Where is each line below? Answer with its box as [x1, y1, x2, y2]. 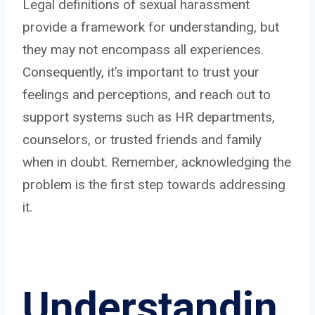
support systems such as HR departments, [22, 108, 275, 125]
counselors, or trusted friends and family [22, 131, 262, 148]
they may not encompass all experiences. [22, 41, 264, 58]
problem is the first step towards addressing [22, 176, 285, 193]
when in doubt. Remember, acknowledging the [22, 153, 291, 170]
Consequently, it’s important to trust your [22, 63, 259, 80]
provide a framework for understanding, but [22, 18, 279, 35]
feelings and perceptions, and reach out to [22, 86, 271, 103]
